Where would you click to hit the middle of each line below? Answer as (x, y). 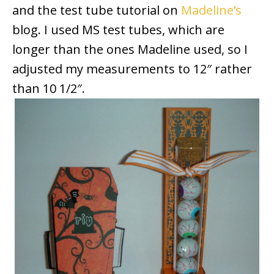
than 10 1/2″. (49, 88)
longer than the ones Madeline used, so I (130, 49)
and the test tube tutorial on (97, 10)
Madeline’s (211, 10)
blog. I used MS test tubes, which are (118, 30)
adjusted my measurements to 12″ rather (132, 69)
